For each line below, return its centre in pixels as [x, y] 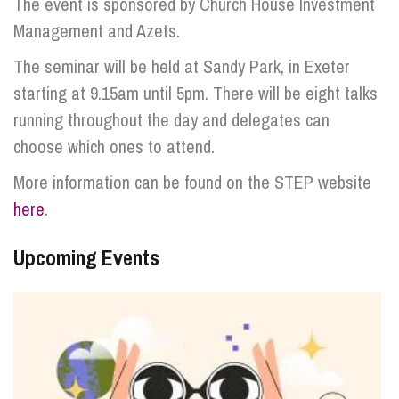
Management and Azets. [97, 31]
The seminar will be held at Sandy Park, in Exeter [182, 66]
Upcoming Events [86, 257]
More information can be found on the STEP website [192, 182]
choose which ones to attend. [114, 147]
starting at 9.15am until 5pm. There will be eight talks [195, 93]
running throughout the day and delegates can [171, 120]
